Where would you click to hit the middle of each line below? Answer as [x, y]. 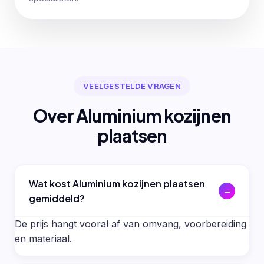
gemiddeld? [57, 198]
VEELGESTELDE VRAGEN [132, 86]
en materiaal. [43, 238]
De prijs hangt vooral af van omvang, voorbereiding [131, 224]
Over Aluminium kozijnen [132, 116]
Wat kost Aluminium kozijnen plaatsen [117, 183]
